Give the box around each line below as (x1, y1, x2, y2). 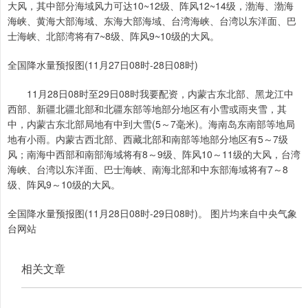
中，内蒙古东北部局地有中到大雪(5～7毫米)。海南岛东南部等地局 (8, 117, 295, 131)
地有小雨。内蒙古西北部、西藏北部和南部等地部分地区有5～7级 (8, 132, 288, 146)
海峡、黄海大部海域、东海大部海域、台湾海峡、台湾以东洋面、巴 (8, 14, 296, 28)
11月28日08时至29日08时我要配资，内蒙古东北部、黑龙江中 (8, 87, 294, 101)
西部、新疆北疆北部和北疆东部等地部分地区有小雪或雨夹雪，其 (8, 102, 287, 116)
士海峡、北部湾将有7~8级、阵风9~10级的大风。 (8, 29, 219, 43)
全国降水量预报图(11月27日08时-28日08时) (8, 58, 198, 72)
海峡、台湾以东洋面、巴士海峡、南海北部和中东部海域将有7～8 (8, 162, 288, 177)
